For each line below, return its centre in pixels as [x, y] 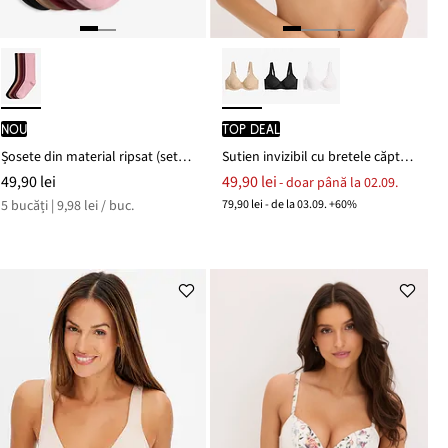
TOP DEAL [251, 128]
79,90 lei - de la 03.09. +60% [290, 204]
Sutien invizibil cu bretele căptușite [407, 156]
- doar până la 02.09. [339, 182]
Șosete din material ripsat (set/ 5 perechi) [184, 156]
